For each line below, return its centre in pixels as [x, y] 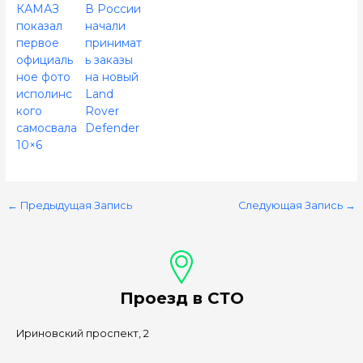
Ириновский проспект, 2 [83, 333]
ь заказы [109, 60]
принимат [113, 43]
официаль [44, 60]
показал [39, 26]
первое [37, 43]
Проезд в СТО [181, 298]
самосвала [46, 128]
